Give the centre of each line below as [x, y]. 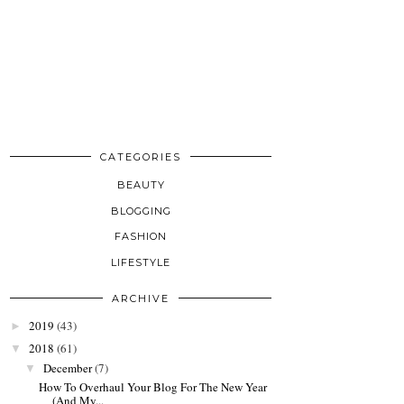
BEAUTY [141, 185]
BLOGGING [141, 211]
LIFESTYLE [141, 262]
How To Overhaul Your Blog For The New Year [153, 387]
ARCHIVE [141, 298]
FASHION [141, 237]
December [67, 367]
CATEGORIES [141, 156]
